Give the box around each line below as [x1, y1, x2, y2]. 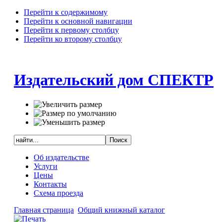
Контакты [33, 179, 67, 188]
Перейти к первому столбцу [24, 26, 119, 34]
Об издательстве [33, 153, 89, 162]
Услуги [33, 162, 57, 170]
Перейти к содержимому [24, 8, 108, 16]
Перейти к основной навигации [24, 17, 132, 25]
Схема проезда [33, 188, 83, 197]
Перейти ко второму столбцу [24, 35, 122, 43]
